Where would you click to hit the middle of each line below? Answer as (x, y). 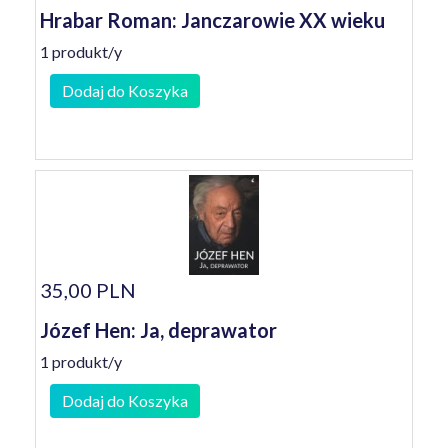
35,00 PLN (88, 290)
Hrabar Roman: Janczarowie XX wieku (212, 20)
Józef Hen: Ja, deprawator (158, 330)
